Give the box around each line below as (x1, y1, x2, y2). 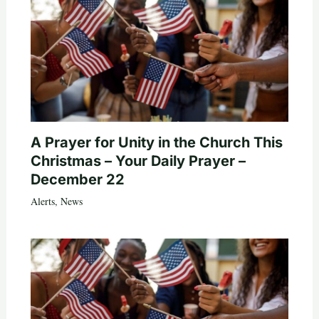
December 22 (30, 170, 125, 188)
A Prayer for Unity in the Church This (30, 133, 283, 151)
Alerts (30, 194, 55, 208)
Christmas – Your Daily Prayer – (30, 152, 246, 169)
